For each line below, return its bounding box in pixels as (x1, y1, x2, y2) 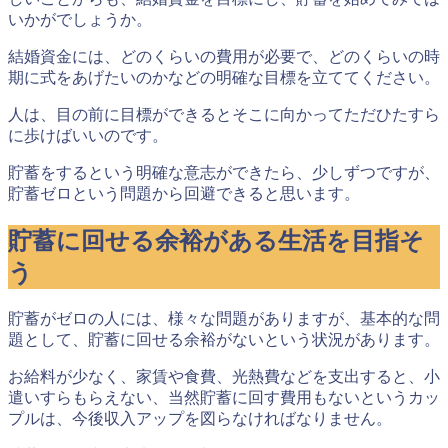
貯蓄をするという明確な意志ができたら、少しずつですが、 (8, 164, 440, 182)
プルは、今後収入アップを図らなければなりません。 (8, 409, 392, 427)
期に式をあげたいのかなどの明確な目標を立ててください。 (8, 69, 440, 87)
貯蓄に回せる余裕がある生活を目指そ (8, 227, 424, 254)
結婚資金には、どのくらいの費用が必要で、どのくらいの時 (8, 48, 440, 66)
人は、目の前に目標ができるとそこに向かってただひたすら (8, 106, 440, 124)
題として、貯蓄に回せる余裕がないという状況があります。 (8, 330, 440, 348)
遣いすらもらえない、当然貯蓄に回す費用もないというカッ (8, 388, 440, 406)
